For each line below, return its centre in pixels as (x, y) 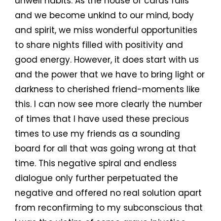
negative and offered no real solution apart (108, 193)
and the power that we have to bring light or (110, 75)
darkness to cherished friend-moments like (107, 90)
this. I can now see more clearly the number (109, 104)
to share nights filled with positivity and (99, 45)
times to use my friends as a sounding (97, 134)
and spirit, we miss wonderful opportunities (106, 30)
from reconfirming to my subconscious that (109, 208)
